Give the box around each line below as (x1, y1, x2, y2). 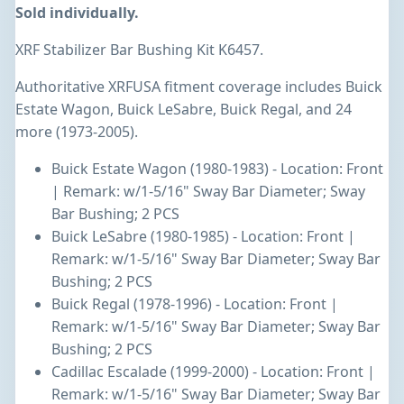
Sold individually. (15, 3, 139, 23)
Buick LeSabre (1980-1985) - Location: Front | (51, 226, 355, 247)
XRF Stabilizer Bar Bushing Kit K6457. (15, 40, 263, 60)
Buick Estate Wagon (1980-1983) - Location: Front (51, 159, 383, 179)
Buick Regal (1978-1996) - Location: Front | (51, 294, 338, 315)
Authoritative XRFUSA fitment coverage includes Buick (15, 77, 382, 97)
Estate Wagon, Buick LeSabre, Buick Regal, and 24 (15, 99, 352, 120)
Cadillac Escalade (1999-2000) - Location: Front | (51, 362, 375, 382)
